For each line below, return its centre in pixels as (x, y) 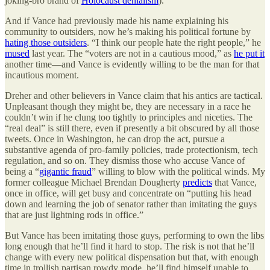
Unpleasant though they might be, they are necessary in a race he (128, 107)
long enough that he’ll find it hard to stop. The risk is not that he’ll (130, 246)
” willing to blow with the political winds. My (178, 172)
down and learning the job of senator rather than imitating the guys (131, 204)
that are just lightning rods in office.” (74, 215)
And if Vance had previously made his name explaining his (117, 21)
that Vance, (234, 183)
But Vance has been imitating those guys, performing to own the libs (134, 236)
